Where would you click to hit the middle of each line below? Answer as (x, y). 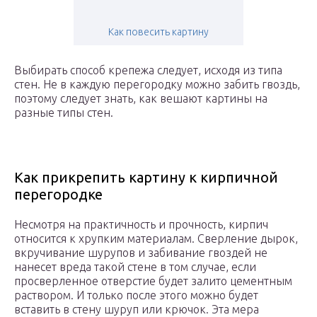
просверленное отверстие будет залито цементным (153, 281)
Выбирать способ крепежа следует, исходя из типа (148, 70)
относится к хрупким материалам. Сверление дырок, (156, 239)
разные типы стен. (64, 113)
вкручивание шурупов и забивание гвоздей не (141, 253)
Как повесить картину (158, 32)
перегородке (58, 195)
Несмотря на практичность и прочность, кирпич (141, 225)
